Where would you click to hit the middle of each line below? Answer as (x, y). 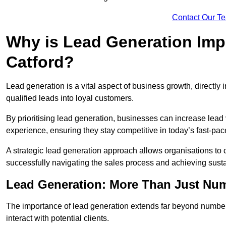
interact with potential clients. (58, 218)
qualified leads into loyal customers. (70, 98)
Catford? (40, 62)
